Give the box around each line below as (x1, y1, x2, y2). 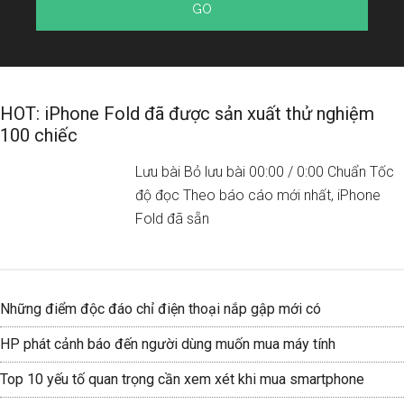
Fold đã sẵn (135, 210, 209, 227)
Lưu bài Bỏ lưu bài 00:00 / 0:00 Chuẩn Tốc (135, 163, 394, 180)
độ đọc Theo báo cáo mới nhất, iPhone (135, 187, 381, 204)
